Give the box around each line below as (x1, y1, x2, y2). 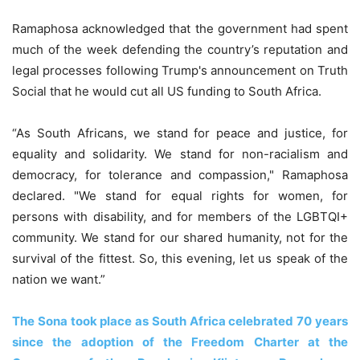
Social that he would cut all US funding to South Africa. (12, 83, 321, 99)
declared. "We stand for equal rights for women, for (12, 187, 348, 203)
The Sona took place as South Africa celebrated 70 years (12, 313, 348, 329)
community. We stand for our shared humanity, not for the (12, 229, 348, 245)
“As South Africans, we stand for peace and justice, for (12, 125, 348, 141)
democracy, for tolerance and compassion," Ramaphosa (12, 166, 348, 182)
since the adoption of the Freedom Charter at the (12, 333, 348, 350)
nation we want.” (12, 271, 105, 287)
